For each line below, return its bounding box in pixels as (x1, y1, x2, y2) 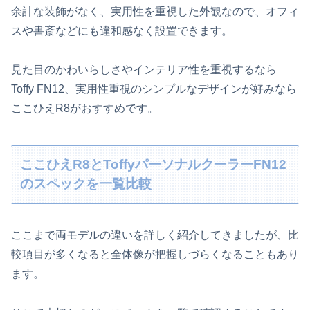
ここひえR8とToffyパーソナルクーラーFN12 (20, 157, 287, 172)
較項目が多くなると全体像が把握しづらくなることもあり (11, 248, 299, 260)
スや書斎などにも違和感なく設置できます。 (11, 24, 232, 37)
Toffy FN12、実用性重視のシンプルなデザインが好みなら (11, 83, 297, 95)
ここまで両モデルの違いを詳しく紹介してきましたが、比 (11, 228, 299, 241)
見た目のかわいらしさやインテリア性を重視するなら (11, 64, 277, 76)
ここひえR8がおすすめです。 (11, 102, 158, 115)
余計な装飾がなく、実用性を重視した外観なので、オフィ (11, 5, 299, 17)
